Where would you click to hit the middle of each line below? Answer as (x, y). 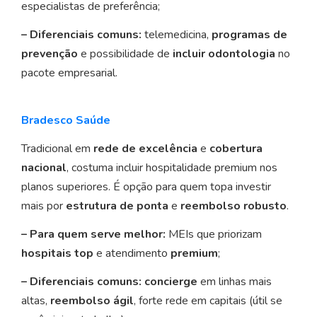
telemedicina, (177, 35)
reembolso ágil (92, 301)
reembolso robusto (234, 206)
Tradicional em (57, 149)
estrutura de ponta (117, 206)
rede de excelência (145, 149)
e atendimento (132, 254)
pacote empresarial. (69, 73)
